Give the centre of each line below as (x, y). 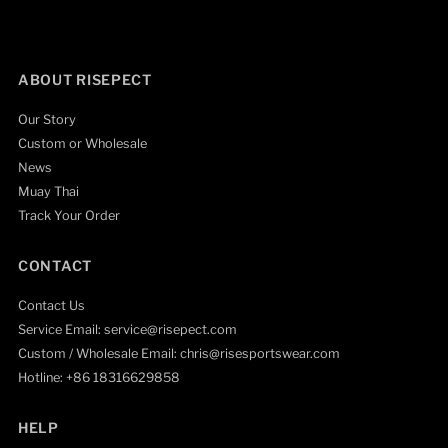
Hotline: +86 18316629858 (99, 377)
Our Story (47, 119)
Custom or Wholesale (83, 143)
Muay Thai (49, 191)
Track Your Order (69, 215)
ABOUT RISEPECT (85, 79)
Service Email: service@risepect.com (128, 329)
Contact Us (52, 305)
